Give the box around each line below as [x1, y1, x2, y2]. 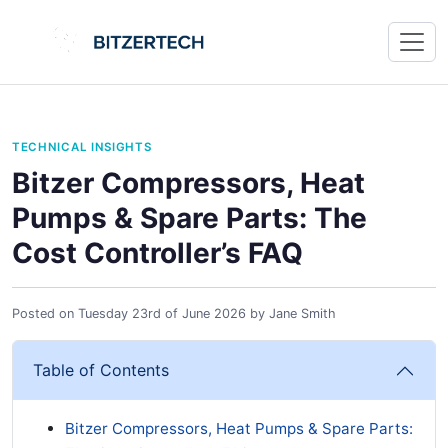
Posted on [12, 306, 78, 321]
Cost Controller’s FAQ [12, 236, 303, 270]
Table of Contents [33, 360, 169, 380]
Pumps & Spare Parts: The [12, 201, 367, 235]
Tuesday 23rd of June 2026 [78, 306, 246, 321]
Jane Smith [269, 306, 336, 321]
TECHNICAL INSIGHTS [12, 140, 152, 154]
